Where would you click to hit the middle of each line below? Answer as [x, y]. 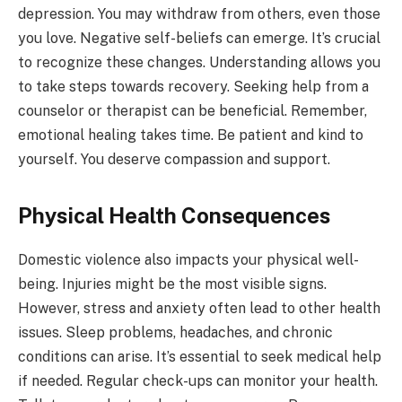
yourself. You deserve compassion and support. [174, 159]
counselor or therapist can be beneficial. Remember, [192, 110]
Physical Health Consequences [174, 216]
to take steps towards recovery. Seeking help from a [193, 86]
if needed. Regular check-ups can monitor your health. [198, 381]
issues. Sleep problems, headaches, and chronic [175, 333]
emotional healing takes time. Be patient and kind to [191, 135]
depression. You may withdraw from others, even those [199, 13]
